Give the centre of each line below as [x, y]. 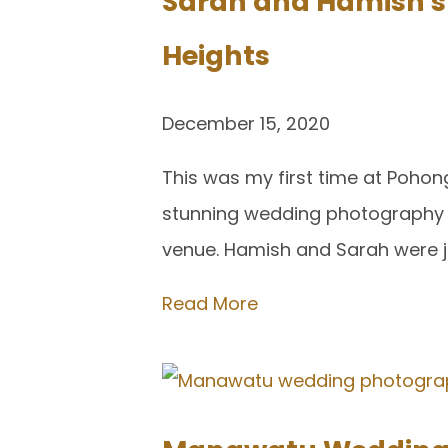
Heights [216, 56]
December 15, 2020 [246, 123]
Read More [210, 303]
